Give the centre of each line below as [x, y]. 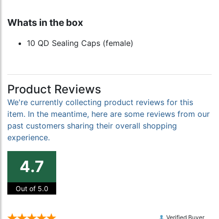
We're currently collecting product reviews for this [100, 102]
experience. [29, 138]
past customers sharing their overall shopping [92, 126]
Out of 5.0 [32, 189]
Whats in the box [45, 23]
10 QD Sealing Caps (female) [80, 43]
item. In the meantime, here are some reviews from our [109, 114]
